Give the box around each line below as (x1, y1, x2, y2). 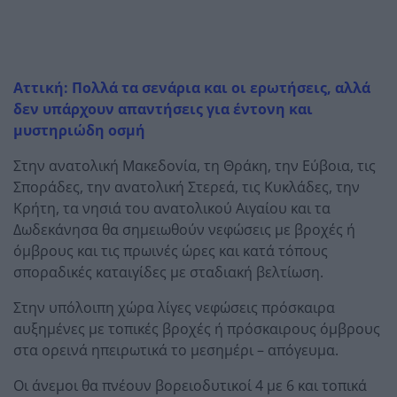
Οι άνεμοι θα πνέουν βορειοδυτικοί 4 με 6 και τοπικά (13, 375, 367, 395)
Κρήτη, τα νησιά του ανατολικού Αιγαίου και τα (13, 198, 331, 218)
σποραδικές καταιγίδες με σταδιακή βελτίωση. (13, 261, 323, 282)
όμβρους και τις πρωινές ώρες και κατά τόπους (13, 240, 328, 261)
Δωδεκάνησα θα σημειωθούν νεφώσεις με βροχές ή (13, 219, 355, 239)
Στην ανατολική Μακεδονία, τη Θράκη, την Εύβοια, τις (13, 155, 376, 175)
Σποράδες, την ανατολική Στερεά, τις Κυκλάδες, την (13, 176, 360, 197)
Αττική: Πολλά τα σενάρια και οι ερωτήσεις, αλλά (13, 77, 370, 97)
